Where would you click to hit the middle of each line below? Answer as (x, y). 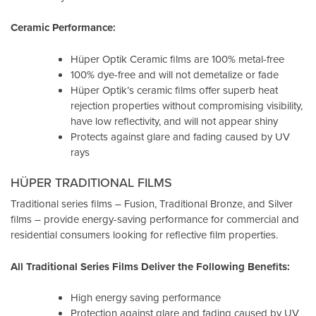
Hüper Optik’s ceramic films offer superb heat (174, 90)
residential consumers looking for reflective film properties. (144, 235)
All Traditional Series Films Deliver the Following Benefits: (150, 266)
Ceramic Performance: (63, 28)
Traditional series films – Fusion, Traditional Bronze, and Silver (152, 204)
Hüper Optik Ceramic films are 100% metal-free (177, 59)
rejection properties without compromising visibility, (187, 105)
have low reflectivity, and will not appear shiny (174, 121)
